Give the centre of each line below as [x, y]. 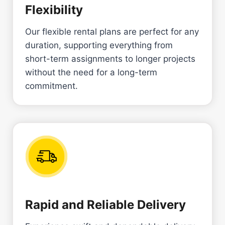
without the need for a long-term [91, 72]
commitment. [51, 86]
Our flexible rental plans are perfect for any [112, 31]
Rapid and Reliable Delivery [105, 204]
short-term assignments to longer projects [110, 59]
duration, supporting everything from [99, 45]
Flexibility [54, 10]
